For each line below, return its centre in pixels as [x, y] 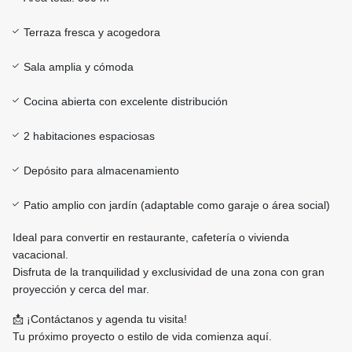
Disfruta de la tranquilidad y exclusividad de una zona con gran [169, 272]
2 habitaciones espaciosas [89, 136]
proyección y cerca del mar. [81, 290]
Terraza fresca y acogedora [92, 33]
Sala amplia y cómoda [79, 67]
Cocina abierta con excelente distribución [126, 102]
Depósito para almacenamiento [101, 171]
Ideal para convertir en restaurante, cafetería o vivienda [151, 238]
